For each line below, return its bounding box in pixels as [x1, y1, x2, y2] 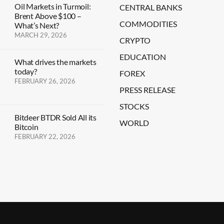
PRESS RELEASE [119, 85, 175, 94]
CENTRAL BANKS [119, 2, 182, 12]
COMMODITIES [119, 19, 177, 28]
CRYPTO [119, 35, 150, 45]
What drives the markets [14, 57, 96, 66]
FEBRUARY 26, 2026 [14, 77, 75, 85]
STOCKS [119, 101, 149, 111]
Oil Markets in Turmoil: [14, 1, 91, 11]
